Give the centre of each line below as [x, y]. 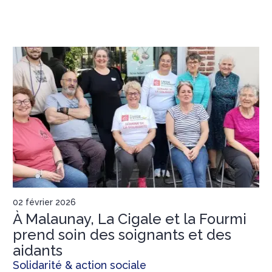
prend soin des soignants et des [122, 235]
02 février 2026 [44, 202]
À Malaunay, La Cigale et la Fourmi [130, 219]
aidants [38, 250]
